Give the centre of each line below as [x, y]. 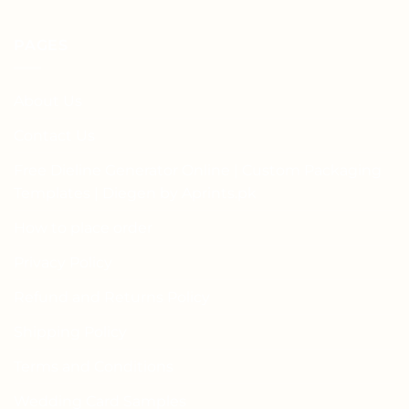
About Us [48, 100]
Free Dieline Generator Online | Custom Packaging [198, 170]
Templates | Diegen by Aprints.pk [135, 193]
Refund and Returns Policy [112, 297]
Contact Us [54, 135]
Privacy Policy [63, 262]
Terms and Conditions [94, 366]
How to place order [83, 227]
